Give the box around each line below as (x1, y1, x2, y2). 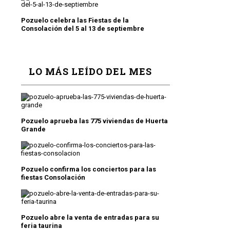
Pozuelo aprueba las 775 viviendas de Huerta (21, 117, 168, 125)
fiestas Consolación (21, 174, 85, 181)
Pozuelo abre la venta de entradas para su (21, 214, 159, 221)
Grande (21, 125, 46, 133)
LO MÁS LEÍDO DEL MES (29, 65, 152, 78)
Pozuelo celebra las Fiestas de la (21, 16, 129, 24)
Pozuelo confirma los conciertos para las (21, 165, 156, 173)
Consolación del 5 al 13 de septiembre (21, 25, 144, 32)
